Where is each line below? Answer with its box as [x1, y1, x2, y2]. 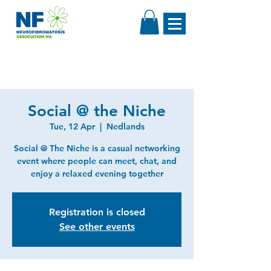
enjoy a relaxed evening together [30, 168, 163, 179]
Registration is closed [48, 206, 145, 218]
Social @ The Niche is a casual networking [13, 142, 180, 154]
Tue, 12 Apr [49, 120, 95, 132]
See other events [59, 220, 135, 232]
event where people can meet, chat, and [17, 155, 177, 166]
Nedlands [106, 120, 145, 132]
